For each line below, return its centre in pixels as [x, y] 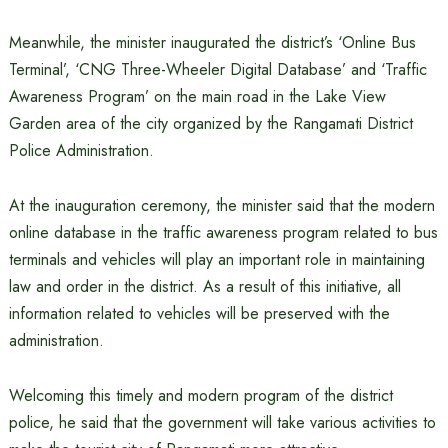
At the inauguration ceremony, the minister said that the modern [221, 205]
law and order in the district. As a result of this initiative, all [204, 286]
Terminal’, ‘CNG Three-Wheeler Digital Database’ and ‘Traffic [217, 69]
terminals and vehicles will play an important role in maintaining [216, 259]
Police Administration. [81, 150]
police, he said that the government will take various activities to [222, 422]
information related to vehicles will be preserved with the [199, 313]
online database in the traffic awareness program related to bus [223, 232]
